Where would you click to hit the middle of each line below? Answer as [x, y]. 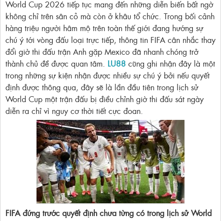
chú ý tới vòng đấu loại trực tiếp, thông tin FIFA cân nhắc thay [110, 40]
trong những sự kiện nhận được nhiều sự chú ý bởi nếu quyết [108, 75]
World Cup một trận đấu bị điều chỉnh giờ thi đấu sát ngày [105, 99]
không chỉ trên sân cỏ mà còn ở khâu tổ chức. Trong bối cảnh [110, 16]
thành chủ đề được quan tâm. [56, 63]
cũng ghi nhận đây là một [170, 63]
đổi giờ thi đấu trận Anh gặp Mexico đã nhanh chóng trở [102, 52]
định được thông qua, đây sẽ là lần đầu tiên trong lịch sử [102, 87]
